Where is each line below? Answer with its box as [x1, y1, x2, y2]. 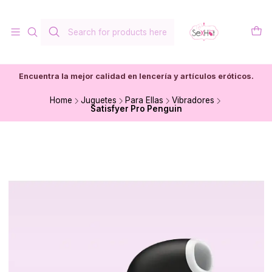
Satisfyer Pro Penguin [90, 104, 182, 114]
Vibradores [171, 95, 214, 105]
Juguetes [80, 95, 117, 105]
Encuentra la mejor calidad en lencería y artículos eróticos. [18, 72, 254, 81]
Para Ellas [124, 95, 163, 105]
